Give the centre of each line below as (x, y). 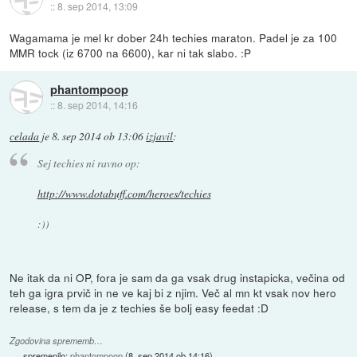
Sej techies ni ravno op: (88, 163)
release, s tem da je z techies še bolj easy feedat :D (139, 307)
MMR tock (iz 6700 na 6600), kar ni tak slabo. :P (131, 53)
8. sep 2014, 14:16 (97, 104)
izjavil (160, 137)
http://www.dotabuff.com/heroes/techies (124, 194)
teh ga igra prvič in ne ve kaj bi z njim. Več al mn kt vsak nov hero (173, 292)
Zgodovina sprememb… (57, 341)
